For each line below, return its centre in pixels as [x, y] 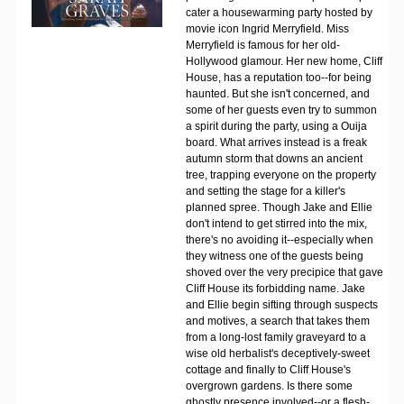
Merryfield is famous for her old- [262, 45]
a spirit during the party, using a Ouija [276, 126]
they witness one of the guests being [274, 256]
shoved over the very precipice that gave [284, 272]
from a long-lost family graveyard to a [275, 337]
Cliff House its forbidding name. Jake [275, 289]
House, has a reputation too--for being [278, 78]
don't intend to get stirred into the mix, [276, 224]
